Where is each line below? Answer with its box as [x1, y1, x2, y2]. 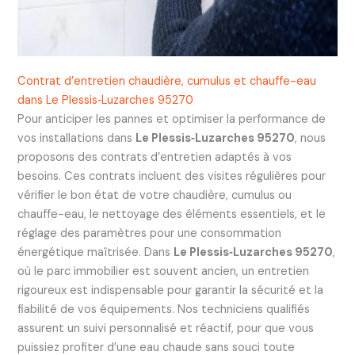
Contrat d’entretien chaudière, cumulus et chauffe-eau [17, 73, 316, 89]
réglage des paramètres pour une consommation [17, 225, 281, 241]
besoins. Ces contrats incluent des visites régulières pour [17, 168, 326, 184]
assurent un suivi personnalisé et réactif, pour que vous [17, 320, 314, 336]
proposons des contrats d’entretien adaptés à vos [17, 149, 292, 165]
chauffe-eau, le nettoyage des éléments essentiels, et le [17, 206, 326, 222]
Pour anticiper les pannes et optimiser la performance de [17, 111, 326, 127]
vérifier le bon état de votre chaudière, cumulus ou [17, 187, 292, 203]
